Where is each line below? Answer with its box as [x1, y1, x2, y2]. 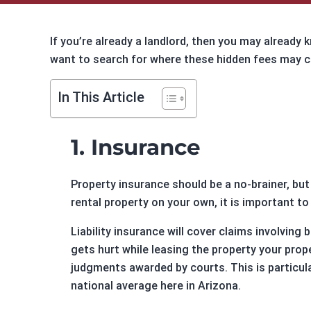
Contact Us [18, 85, 76, 97]
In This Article [58, 88, 144, 106]
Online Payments [18, 116, 135, 133]
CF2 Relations [18, 10, 92, 22]
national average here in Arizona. [71, 278, 241, 292]
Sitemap [18, 66, 62, 78]
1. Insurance [71, 134, 201, 160]
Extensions [18, 165, 76, 177]
